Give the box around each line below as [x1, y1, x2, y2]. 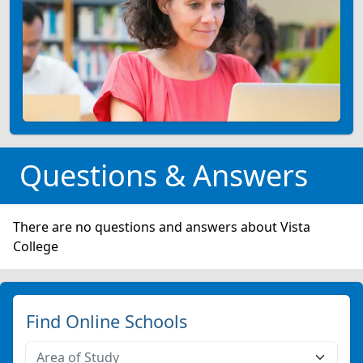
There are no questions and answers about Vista [13, 218, 310, 237]
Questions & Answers [19, 156, 308, 196]
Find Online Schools [26, 310, 187, 334]
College [13, 237, 58, 256]
